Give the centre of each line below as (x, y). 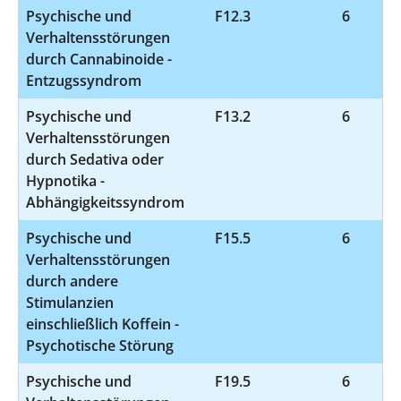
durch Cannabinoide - (99, 59)
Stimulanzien (70, 302)
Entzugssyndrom (84, 80)
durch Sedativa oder (95, 159)
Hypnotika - (65, 180)
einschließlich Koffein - (102, 324)
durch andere (72, 281)
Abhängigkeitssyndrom (105, 202)
